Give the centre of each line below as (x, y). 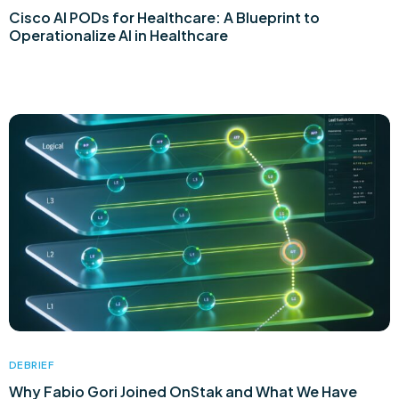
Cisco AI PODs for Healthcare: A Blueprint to (164, 18)
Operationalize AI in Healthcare (118, 36)
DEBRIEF (32, 365)
